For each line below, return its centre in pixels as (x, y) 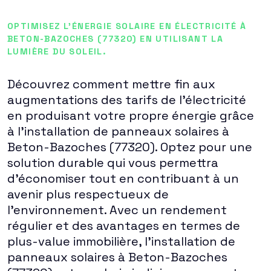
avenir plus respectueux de (88, 194)
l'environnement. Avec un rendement (117, 210)
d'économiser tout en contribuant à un (123, 178)
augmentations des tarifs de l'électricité (127, 100)
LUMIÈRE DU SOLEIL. (57, 51)
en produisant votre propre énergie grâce (131, 116)
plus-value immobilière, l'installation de (121, 241)
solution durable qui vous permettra (113, 163)
